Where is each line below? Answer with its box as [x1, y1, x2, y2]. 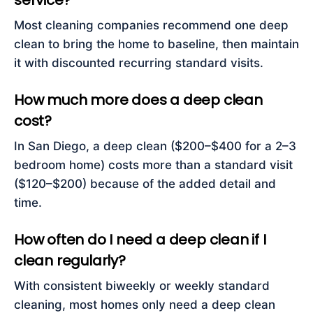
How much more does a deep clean [14, 90, 263, 110]
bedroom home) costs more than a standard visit [14, 158, 293, 172]
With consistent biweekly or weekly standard [14, 279, 270, 293]
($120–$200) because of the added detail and [14, 177, 276, 191]
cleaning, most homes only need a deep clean [14, 298, 275, 312]
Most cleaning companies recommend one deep [14, 18, 289, 32]
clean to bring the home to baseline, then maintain [14, 37, 299, 51]
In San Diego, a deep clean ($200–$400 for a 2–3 [14, 139, 296, 153]
